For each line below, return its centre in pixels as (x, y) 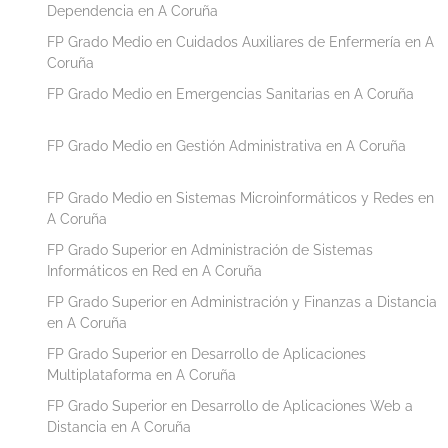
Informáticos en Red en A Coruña (154, 270)
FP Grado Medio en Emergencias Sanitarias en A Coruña (230, 93)
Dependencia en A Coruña (132, 10)
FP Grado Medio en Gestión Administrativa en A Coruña (226, 145)
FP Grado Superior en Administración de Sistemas (210, 249)
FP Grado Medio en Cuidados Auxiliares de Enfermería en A (240, 41)
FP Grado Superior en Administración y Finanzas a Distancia (242, 301)
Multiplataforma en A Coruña (141, 374)
